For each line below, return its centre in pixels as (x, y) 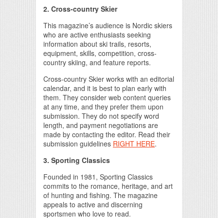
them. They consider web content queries (107, 97)
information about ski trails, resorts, (97, 44)
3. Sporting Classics (77, 160)
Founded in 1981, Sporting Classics (98, 177)
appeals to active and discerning (93, 204)
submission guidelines (78, 144)
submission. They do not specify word (101, 116)
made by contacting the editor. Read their (107, 134)
